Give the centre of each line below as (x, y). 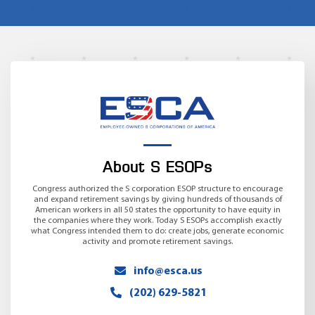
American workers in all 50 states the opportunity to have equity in (157, 210)
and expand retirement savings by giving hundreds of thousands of (157, 199)
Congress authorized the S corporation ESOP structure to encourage (157, 189)
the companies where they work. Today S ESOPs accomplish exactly (157, 220)
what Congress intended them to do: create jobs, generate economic (157, 231)
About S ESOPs (157, 168)
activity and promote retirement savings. (157, 242)
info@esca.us (168, 271)
